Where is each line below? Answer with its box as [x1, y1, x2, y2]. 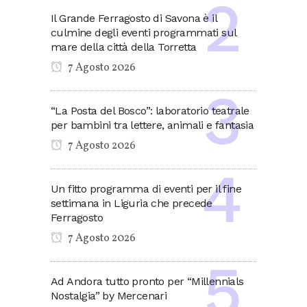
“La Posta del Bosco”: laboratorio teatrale [51, 104, 249, 117]
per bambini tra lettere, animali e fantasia [51, 119, 254, 132]
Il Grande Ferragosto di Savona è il [51, 12, 217, 25]
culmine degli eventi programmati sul [51, 26, 236, 39]
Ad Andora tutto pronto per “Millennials [51, 275, 244, 288]
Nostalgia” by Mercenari [51, 289, 167, 302]
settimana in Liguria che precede [51, 197, 212, 210]
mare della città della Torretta [51, 40, 197, 53]
